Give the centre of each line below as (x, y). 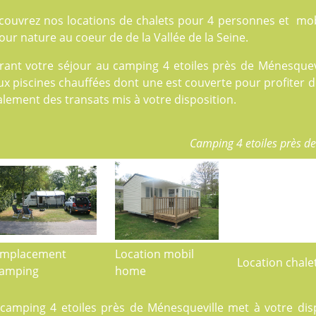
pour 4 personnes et (235, 20)
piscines (34, 83)
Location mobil (154, 254)
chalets (156, 20)
